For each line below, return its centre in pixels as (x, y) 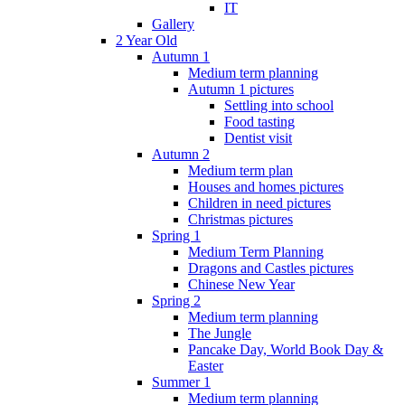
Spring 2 (176, 300)
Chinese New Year (241, 284)
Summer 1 (181, 381)
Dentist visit (258, 137)
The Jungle (220, 333)
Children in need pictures (259, 202)
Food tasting (259, 121)
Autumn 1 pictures (241, 89)
